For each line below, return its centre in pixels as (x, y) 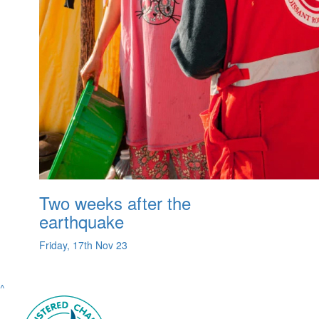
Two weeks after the (115, 203)
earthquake (82, 221)
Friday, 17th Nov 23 (83, 245)
